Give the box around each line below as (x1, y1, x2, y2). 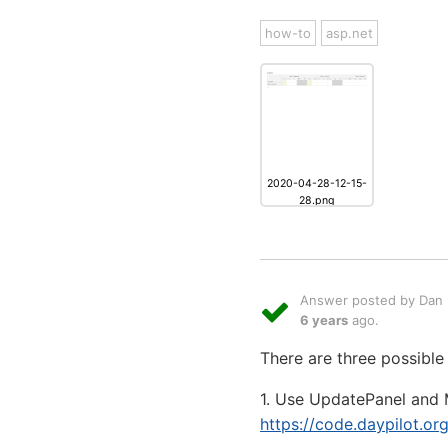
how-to (265, 25, 311, 41)
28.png (299, 194, 335, 207)
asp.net (326, 25, 373, 41)
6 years (300, 312, 348, 328)
